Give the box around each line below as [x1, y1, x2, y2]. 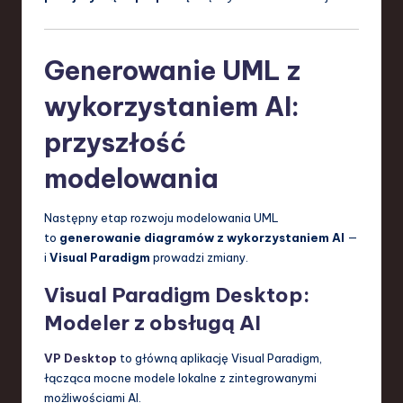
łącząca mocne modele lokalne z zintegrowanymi [44, 370, 317, 385]
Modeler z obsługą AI [44, 309, 261, 336]
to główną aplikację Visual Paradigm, [117, 350, 322, 365]
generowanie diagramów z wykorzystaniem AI [59, 229, 345, 245]
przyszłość [44, 125, 186, 159]
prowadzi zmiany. [150, 249, 248, 264]
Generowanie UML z [44, 53, 300, 87]
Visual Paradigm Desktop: [44, 282, 309, 308]
